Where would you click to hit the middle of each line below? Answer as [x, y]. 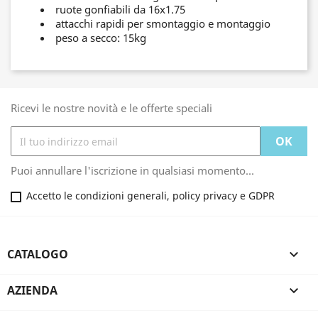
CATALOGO [38, 254]
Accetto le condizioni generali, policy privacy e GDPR [150, 196]
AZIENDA [32, 290]
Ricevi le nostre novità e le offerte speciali [111, 108]
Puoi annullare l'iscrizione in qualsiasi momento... [132, 170]
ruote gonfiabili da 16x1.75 [120, 9]
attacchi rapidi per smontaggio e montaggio [163, 23]
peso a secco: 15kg [101, 38]
